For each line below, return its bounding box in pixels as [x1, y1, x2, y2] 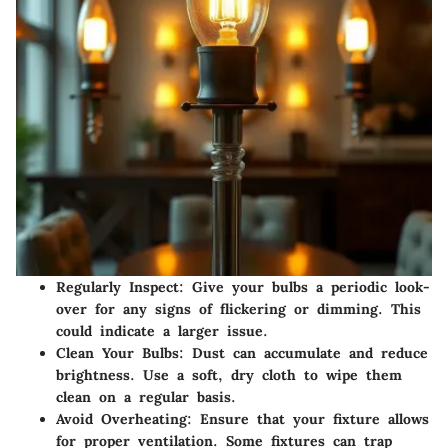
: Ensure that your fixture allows [187, 410, 429, 429]
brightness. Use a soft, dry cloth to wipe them [56, 366, 402, 385]
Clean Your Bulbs [56, 344, 179, 363]
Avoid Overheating [56, 410, 187, 429]
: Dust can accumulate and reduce [179, 344, 428, 363]
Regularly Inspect [56, 278, 179, 297]
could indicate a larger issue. [56, 322, 268, 341]
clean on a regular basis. [56, 388, 236, 407]
